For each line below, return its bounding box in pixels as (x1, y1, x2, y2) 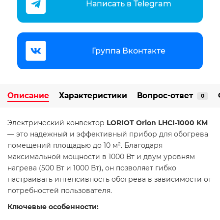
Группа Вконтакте (91, 46, 165, 55)
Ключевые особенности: (7, 202, 99, 212)
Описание (7, 91, 49, 101)
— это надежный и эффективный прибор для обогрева (7, 130, 208, 139)
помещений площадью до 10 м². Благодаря (7, 141, 163, 150)
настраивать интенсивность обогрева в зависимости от (7, 175, 212, 184)
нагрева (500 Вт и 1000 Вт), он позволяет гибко (7, 164, 176, 173)
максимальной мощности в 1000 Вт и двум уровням (7, 152, 195, 162)
